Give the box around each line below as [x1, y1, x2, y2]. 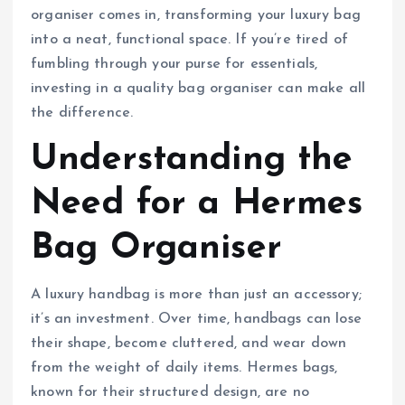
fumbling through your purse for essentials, [31, 57, 318, 72]
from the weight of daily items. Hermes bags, [31, 360, 338, 375]
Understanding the [31, 142, 353, 179]
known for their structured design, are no [31, 384, 309, 400]
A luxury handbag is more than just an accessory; [31, 287, 362, 302]
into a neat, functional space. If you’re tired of [31, 33, 348, 48]
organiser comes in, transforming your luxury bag [31, 8, 361, 24]
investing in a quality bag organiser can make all [31, 81, 365, 97]
